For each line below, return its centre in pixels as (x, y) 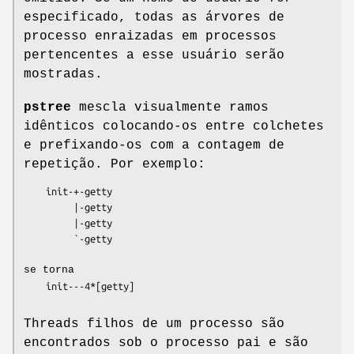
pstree (47, 107)
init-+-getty (35, 191)
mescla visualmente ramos (170, 107)
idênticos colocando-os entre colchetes (174, 126)
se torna (49, 269)
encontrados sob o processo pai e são (166, 343)
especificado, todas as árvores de (154, 17)
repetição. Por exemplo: (115, 164)
